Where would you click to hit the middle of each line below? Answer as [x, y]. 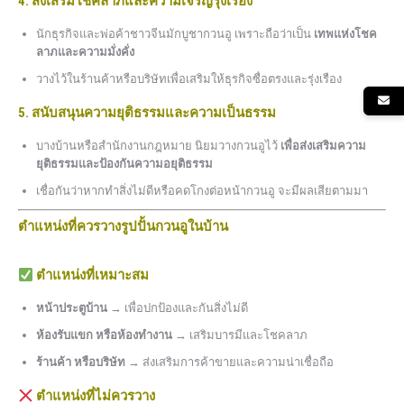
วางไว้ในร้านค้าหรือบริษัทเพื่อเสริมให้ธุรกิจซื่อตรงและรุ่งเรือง [189, 79]
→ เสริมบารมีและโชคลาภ [240, 335]
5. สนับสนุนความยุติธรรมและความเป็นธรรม [147, 113]
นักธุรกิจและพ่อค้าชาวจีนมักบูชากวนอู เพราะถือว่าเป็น [175, 34]
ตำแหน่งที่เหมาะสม [93, 275]
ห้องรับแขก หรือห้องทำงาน [104, 335]
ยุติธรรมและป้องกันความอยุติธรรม [124, 164]
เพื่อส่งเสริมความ [323, 146]
